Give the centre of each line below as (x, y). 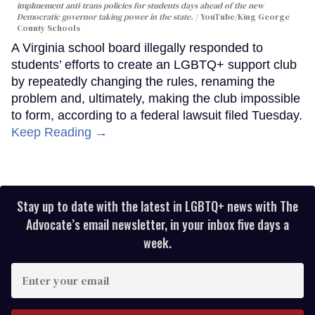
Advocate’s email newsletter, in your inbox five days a (157, 225)
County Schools (49, 28)
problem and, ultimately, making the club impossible (156, 99)
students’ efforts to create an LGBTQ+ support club (154, 65)
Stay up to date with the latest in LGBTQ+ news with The (157, 206)
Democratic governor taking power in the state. (106, 17)
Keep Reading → (59, 133)
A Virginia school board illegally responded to (137, 48)
